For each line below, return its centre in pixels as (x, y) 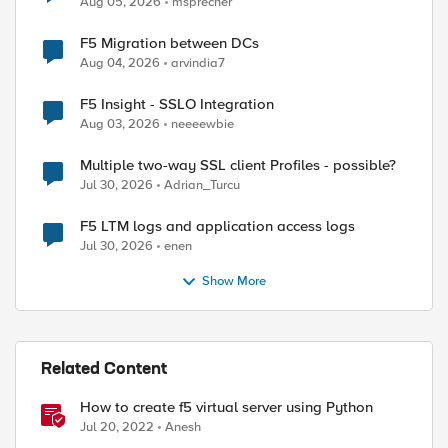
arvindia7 (198, 63)
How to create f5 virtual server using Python (226, 407)
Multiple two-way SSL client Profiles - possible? (238, 165)
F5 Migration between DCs (169, 43)
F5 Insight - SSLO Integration (177, 104)
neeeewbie (202, 124)
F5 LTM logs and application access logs (217, 226)
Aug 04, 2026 (120, 63)
